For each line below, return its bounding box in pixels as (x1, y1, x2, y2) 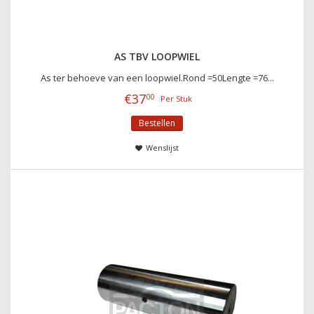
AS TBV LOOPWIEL (114, 49, 200, 63)
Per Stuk (161, 93, 192, 104)
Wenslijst (145, 142, 179, 153)
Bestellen (139, 116, 175, 129)
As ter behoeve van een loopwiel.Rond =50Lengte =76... (40, 71, 274, 84)
